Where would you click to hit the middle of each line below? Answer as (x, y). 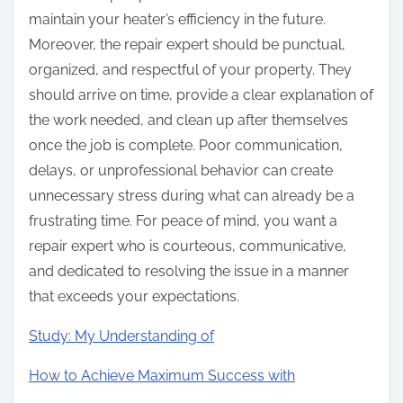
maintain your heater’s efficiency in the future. (177, 20)
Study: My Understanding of (121, 336)
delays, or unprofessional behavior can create (181, 171)
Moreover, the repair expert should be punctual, (187, 45)
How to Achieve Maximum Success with (162, 376)
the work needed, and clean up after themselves (188, 121)
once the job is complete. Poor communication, (186, 146)
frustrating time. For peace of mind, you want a (183, 221)
